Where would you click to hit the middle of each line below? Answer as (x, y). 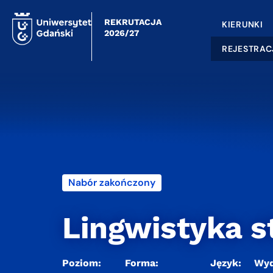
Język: (226, 263)
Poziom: (82, 263)
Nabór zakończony (112, 183)
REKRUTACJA (133, 22)
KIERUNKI (243, 24)
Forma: (142, 263)
